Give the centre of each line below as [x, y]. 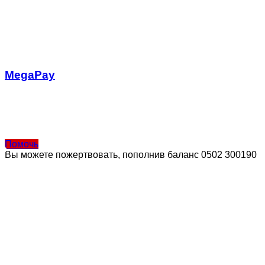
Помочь [22, 144]
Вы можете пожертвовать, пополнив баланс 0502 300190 [131, 155]
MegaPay [30, 75]
